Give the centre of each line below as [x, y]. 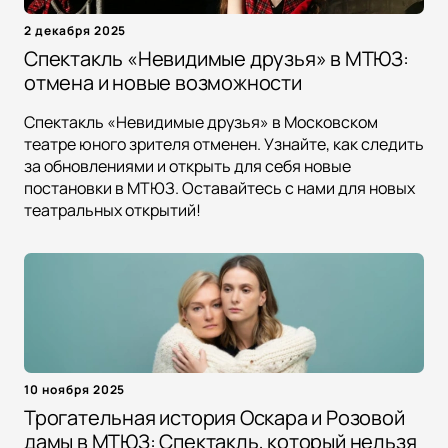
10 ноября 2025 [75, 390]
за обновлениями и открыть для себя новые [187, 166]
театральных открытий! [112, 210]
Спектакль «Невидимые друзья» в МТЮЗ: [216, 59]
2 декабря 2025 [75, 31]
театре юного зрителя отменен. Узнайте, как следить [224, 144]
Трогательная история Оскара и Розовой [214, 418]
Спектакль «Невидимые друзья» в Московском [201, 122]
